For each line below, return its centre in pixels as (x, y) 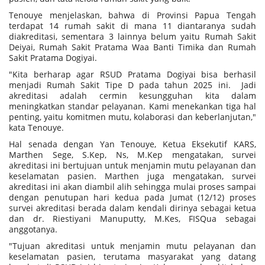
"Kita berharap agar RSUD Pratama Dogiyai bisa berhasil (132, 75)
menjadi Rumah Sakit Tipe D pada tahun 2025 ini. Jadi (132, 85)
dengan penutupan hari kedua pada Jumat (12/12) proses (132, 198)
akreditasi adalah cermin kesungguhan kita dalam (132, 96)
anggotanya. (33, 230)
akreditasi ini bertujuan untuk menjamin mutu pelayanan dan (132, 166)
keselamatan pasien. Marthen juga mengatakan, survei (132, 176)
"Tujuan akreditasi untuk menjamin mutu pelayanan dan (132, 246)
